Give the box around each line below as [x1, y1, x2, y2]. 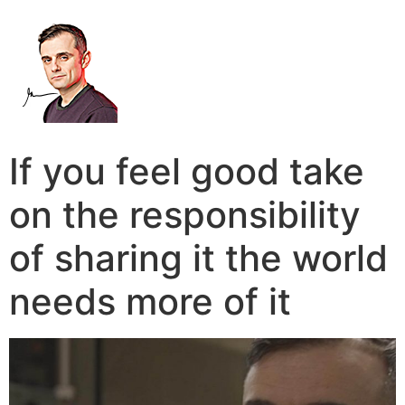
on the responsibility [9, 193, 361, 237]
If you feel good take [9, 149, 364, 193]
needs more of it [9, 279, 291, 324]
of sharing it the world [9, 236, 388, 280]
